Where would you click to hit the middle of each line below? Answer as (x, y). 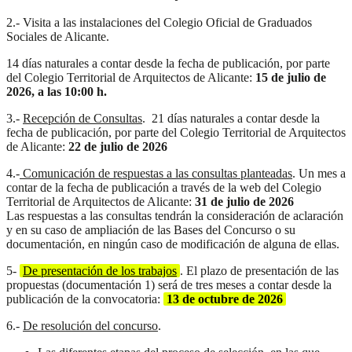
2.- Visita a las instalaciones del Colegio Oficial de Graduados (159, 22)
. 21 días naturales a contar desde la (231, 118)
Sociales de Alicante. (58, 36)
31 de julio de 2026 (243, 201)
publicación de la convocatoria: (85, 299)
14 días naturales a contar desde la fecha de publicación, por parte (168, 63)
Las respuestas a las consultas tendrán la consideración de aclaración (175, 215)
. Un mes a (319, 173)
